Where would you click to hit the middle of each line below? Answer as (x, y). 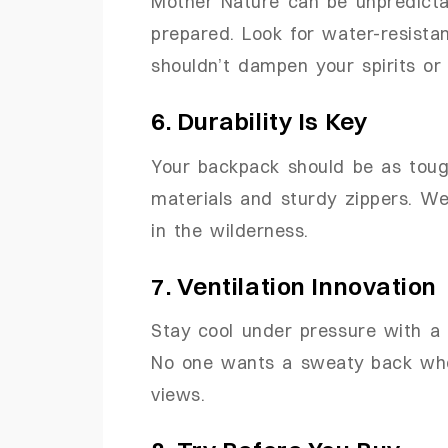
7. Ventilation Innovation (294, 285)
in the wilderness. (230, 229)
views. (178, 394)
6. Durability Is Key (259, 120)
